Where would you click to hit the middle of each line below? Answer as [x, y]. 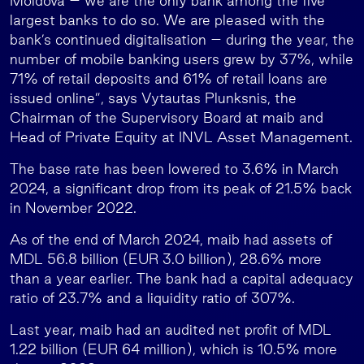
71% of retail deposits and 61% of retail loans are [169, 78]
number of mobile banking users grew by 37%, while [182, 59]
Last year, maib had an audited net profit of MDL [171, 329]
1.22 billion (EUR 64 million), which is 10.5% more [173, 349]
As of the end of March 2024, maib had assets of [171, 239]
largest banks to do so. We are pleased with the [167, 20]
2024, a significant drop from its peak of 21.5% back [181, 188]
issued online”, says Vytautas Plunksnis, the [153, 98]
